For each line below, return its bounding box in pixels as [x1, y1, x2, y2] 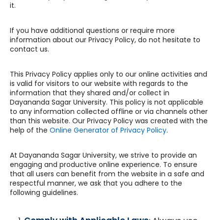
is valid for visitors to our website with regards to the [10, 79, 188, 88]
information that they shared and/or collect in [10, 88, 169, 98]
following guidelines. [10, 188, 78, 197]
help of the [10, 125, 50, 135]
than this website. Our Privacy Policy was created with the [10, 116, 208, 126]
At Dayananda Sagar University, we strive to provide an [10, 150, 197, 160]
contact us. [10, 44, 49, 54]
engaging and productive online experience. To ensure [10, 160, 197, 169]
